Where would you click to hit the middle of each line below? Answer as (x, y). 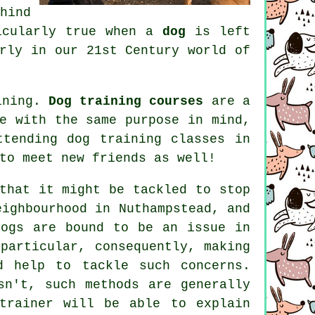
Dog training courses (126, 102)
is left (218, 32)
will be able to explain (152, 304)
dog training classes (146, 140)
